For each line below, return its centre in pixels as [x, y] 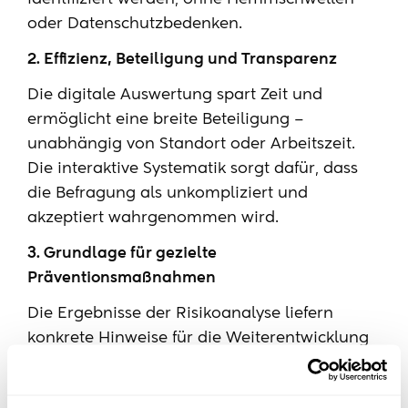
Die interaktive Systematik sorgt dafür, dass [193, 169]
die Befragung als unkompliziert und [168, 194]
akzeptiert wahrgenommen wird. [153, 218]
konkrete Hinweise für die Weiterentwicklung [198, 338]
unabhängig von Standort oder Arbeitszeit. [191, 144]
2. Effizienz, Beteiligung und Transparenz [182, 60]
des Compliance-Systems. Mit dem [162, 363]
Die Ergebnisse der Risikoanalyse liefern [180, 314]
